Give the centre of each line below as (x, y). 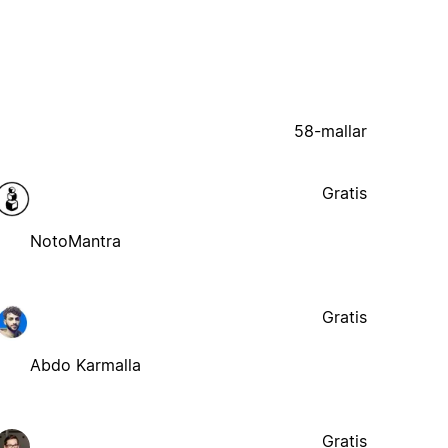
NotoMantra (76, 240)
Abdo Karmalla (86, 364)
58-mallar (331, 130)
